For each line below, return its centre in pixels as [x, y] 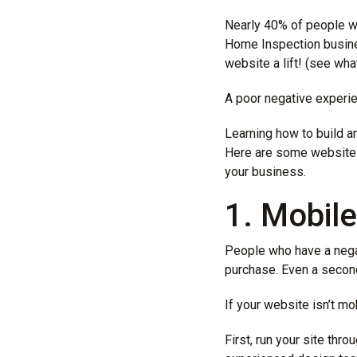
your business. [265, 172]
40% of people [304, 25]
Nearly [244, 25]
